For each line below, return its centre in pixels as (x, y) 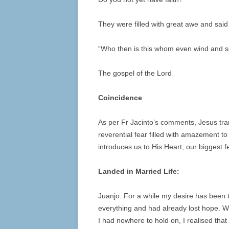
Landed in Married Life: (139, 171)
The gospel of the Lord (135, 73)
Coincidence (120, 98)
